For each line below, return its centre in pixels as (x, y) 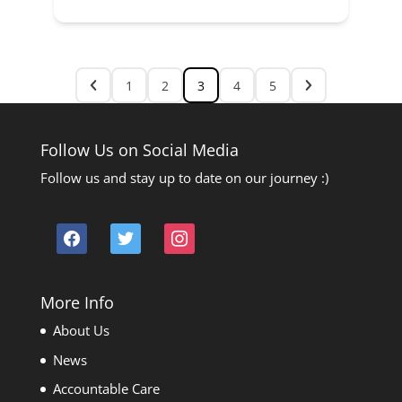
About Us (81, 331)
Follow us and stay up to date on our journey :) (184, 178)
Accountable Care (106, 389)
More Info (77, 303)
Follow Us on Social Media (139, 150)
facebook (83, 234)
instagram (194, 234)
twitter (129, 234)
